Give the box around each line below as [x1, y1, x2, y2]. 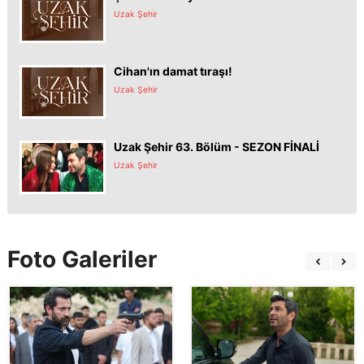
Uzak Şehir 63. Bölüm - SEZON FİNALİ [114, 139, 319, 154]
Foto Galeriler [7, 245, 157, 273]
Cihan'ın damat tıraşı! [114, 63, 232, 78]
